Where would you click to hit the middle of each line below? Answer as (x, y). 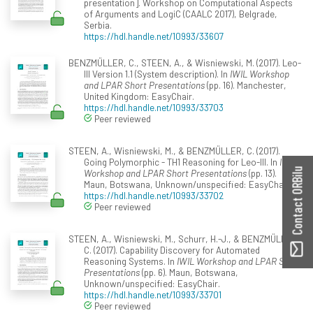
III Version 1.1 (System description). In (157, 73)
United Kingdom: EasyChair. (139, 96)
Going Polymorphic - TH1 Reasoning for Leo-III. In (182, 161)
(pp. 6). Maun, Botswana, (189, 272)
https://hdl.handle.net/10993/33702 (154, 195)
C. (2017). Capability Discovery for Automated (172, 249)
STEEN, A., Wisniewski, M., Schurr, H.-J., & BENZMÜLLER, (184, 238)
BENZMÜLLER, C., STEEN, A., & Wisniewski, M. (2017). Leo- (184, 62)
